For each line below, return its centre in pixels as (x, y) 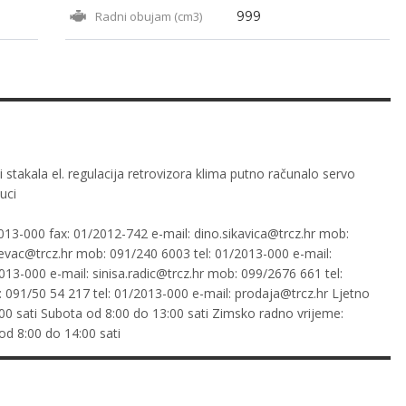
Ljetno (349, 293)
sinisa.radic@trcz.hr (148, 273)
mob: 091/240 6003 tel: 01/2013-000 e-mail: (202, 253)
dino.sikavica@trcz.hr (255, 233)
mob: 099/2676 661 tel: (273, 273)
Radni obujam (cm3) (149, 16)
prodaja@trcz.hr (281, 293)
